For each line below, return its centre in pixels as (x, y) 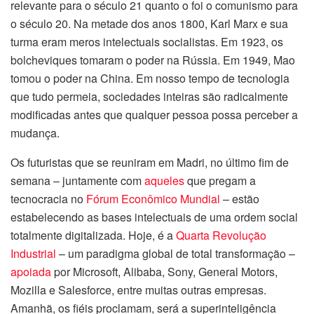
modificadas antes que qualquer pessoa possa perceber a (154, 114)
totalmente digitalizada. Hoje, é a (93, 235)
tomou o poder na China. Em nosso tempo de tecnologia (150, 78)
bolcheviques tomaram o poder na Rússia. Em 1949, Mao (153, 60)
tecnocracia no (48, 198)
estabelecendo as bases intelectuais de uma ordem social (154, 217)
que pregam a (220, 180)
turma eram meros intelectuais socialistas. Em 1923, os (147, 41)
